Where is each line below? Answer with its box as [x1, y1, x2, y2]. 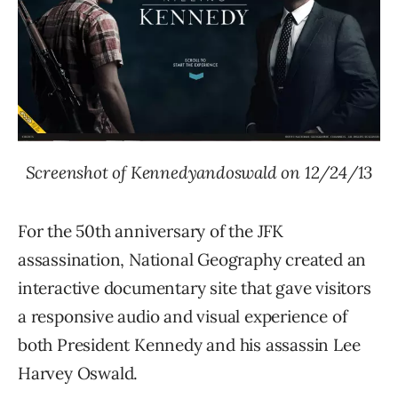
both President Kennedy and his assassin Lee [18, 334, 361, 356]
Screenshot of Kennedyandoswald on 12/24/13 [25, 162, 373, 184]
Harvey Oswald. [18, 362, 139, 385]
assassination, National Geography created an [18, 249, 367, 271]
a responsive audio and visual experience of [18, 306, 347, 328]
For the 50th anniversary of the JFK [18, 220, 283, 243]
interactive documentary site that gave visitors [18, 277, 371, 299]
